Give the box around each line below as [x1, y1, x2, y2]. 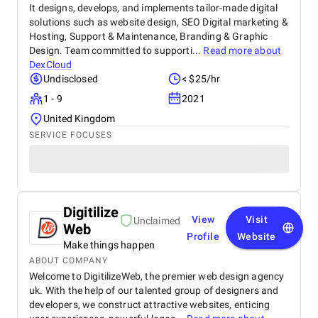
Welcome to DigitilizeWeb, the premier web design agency [29, 270, 285, 282]
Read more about [203, 45, 282, 56]
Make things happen [63, 239, 155, 251]
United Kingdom [43, 113, 116, 124]
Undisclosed [43, 73, 98, 84]
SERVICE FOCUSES [29, 130, 112, 140]
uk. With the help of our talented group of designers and [29, 285, 279, 296]
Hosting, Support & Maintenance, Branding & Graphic [29, 31, 268, 42]
